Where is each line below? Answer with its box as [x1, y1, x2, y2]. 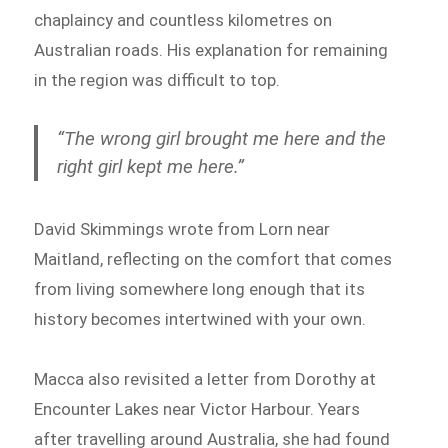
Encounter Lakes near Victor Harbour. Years [34, 398, 361, 419]
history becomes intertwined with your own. [34, 308, 367, 329]
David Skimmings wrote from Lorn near [34, 218, 331, 239]
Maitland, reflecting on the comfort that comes [34, 248, 393, 269]
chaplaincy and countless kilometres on [34, 9, 333, 30]
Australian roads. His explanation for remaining [34, 39, 389, 60]
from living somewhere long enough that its [34, 278, 366, 299]
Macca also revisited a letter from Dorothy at [34, 368, 377, 389]
